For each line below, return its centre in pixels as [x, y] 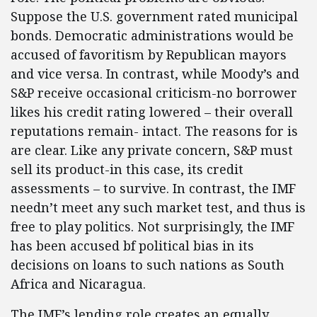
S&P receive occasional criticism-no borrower [154, 93]
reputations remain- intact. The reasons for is [154, 131]
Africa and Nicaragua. [78, 284]
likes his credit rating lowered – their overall [152, 112]
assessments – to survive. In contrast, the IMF [153, 188]
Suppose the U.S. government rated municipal [154, 16]
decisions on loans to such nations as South [148, 265]
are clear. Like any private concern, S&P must [152, 150]
